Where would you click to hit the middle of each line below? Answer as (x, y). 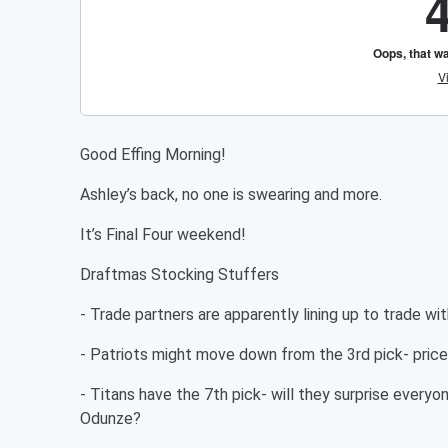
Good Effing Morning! (153, 154)
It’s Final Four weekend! (163, 234)
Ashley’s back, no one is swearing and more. (231, 194)
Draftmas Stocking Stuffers (179, 274)
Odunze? (110, 418)
